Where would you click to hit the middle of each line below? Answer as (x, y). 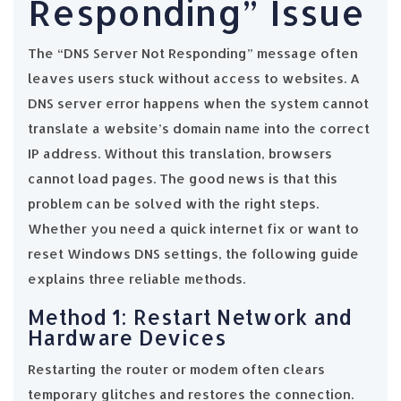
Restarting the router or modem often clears (176, 369)
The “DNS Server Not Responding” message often (193, 53)
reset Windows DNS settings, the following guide (193, 253)
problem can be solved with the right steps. (173, 203)
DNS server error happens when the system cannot (198, 103)
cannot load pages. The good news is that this (183, 178)
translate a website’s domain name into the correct (199, 128)
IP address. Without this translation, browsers (180, 153)
